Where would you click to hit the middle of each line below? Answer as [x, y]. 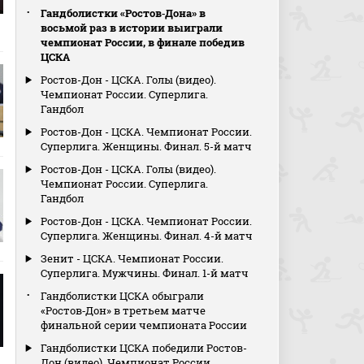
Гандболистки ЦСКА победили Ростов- [144, 348]
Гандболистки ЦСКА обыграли [123, 296]
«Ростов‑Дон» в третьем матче [123, 310]
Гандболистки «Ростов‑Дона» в [123, 13]
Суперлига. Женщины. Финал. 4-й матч [147, 236]
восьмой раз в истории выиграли [132, 28]
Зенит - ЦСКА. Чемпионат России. [132, 258]
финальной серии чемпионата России [144, 325]
